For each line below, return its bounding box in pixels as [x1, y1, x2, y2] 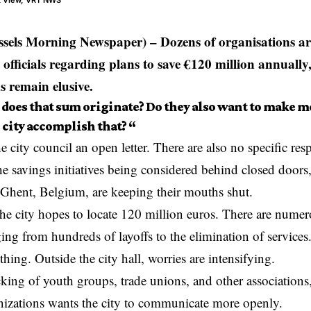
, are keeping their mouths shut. [85, 183, 257, 201]
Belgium [40, 183, 85, 201]
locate [87, 205, 117, 223]
